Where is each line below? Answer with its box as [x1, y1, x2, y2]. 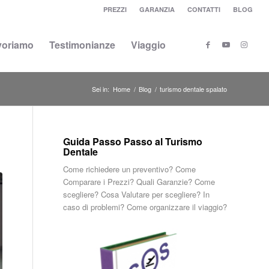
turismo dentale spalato [160, 84, 227, 94]
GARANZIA [139, 5, 175, 14]
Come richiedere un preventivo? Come [63, 163, 196, 175]
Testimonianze [49, 38, 116, 52]
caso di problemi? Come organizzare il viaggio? [63, 201, 228, 213]
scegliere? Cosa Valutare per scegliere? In [63, 189, 210, 200]
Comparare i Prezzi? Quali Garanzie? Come [63, 176, 216, 187]
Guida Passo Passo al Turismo [63, 134, 203, 148]
